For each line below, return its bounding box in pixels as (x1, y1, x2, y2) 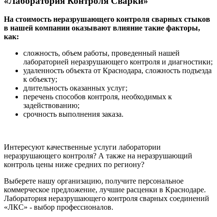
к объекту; (23, 75, 57, 84)
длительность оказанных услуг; (23, 84, 127, 93)
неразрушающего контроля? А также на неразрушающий (4, 152, 192, 160)
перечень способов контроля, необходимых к (23, 93, 172, 101)
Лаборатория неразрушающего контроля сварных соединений (4, 194, 209, 203)
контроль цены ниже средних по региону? (4, 160, 144, 169)
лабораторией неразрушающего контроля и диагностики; (23, 58, 213, 66)
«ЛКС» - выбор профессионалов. (4, 203, 113, 212)
